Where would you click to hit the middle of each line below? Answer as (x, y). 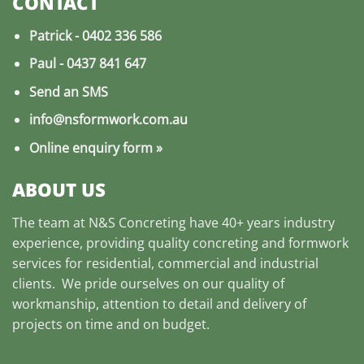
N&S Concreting (137, 223)
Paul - (48, 64)
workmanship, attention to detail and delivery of (159, 304)
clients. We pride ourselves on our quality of (148, 284)
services (37, 264)
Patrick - (55, 35)
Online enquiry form (91, 148)
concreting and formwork (271, 243)
